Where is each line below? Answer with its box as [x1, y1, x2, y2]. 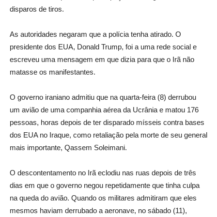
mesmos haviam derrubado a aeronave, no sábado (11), [10, 206, 187, 215]
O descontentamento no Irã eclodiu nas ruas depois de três [10, 168, 196, 177]
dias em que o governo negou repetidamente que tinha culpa [10, 181, 200, 189]
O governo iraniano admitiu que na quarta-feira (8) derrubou [10, 93, 196, 101]
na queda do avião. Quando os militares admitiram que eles [10, 193, 197, 202]
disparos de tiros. [10, 4, 64, 13]
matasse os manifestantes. [10, 67, 95, 76]
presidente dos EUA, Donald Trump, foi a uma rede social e [10, 42, 197, 51]
